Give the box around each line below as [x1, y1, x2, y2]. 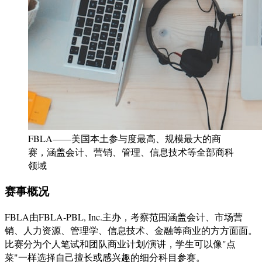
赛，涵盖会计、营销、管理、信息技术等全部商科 [28, 145, 234, 158]
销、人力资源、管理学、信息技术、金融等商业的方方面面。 [5, 224, 257, 237]
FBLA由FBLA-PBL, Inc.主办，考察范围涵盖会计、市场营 [5, 211, 243, 223]
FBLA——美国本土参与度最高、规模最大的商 [28, 132, 221, 144]
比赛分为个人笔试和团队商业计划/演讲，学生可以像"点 [5, 237, 236, 250]
